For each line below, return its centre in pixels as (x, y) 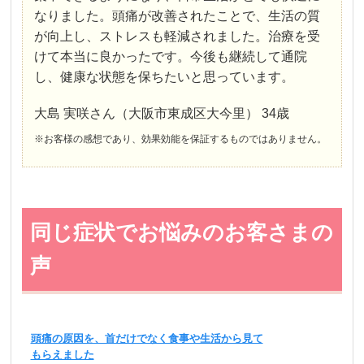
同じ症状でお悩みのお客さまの (182, 232)
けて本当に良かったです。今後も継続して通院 (171, 56)
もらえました (62, 354)
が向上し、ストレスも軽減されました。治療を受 (178, 36)
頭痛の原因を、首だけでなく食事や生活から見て (147, 338)
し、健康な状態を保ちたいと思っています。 (165, 76)
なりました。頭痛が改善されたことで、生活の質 (178, 15)
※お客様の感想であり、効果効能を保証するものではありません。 (181, 139)
